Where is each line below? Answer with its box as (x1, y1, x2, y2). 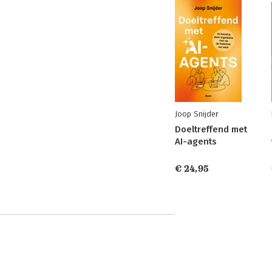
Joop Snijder (175, 109, 219, 118)
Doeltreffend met (175, 124, 247, 135)
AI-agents (175, 136, 217, 147)
